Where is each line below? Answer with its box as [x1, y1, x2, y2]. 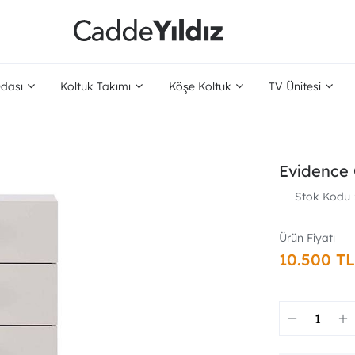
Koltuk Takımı [60, 79, 132, 94]
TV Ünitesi [268, 79, 321, 94]
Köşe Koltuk [168, 79, 231, 94]
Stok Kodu [295, 189, 350, 204]
